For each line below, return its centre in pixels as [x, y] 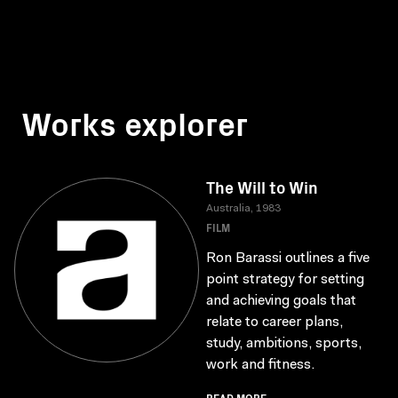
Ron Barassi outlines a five [288, 259]
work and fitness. [260, 365]
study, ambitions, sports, [284, 344]
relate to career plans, [275, 322]
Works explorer [135, 122]
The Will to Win [262, 187]
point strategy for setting [285, 280]
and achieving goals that [281, 301]
